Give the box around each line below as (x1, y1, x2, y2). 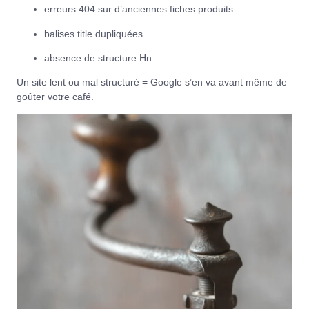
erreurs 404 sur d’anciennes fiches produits (44, 3, 233, 15)
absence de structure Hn (44, 52, 152, 64)
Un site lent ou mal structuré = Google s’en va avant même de (17, 77, 287, 88)
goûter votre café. (17, 91, 94, 103)
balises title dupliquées (44, 28, 143, 39)
